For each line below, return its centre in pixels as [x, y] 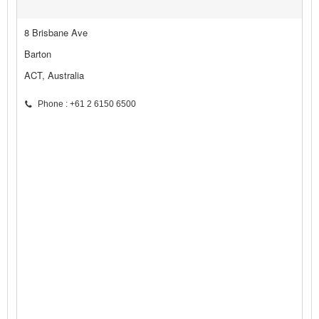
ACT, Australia [54, 75]
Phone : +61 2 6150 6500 [87, 104]
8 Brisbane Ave [56, 33]
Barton [38, 54]
